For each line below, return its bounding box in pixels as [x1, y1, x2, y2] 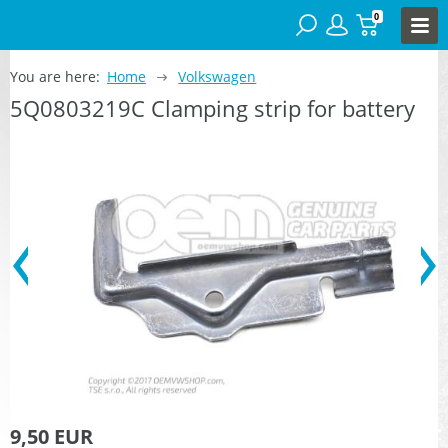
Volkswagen [178, 66, 257, 86]
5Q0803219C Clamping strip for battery [10, 92, 415, 123]
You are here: [10, 66, 100, 86]
